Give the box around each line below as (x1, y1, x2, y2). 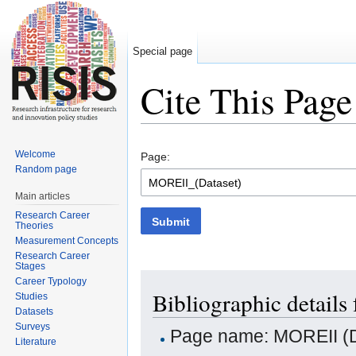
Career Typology (15, 275, 87, 287)
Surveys (15, 320, 51, 332)
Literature (15, 335, 57, 347)
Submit (152, 215, 191, 228)
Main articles (15, 190, 71, 202)
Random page (15, 163, 78, 175)
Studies (15, 290, 48, 302)
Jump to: (141, 123, 188, 137)
